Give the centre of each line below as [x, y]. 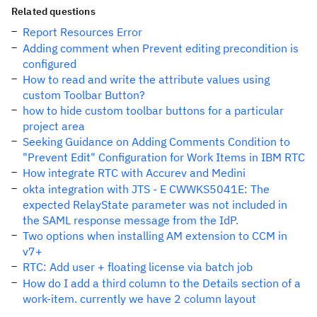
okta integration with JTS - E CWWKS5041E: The [146, 189]
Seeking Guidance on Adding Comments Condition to [156, 142]
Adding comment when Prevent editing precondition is [161, 48]
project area [54, 126]
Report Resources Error [82, 32]
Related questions [53, 11]
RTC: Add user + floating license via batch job [138, 267]
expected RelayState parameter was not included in [155, 204]
